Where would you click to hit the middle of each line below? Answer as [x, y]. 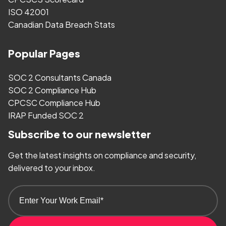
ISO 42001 [29, 12]
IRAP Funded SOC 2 [46, 116]
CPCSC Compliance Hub [54, 103]
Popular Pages [44, 53]
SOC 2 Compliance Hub [52, 90]
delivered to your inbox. [52, 168]
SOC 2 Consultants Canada [60, 78]
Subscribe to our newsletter [79, 134]
